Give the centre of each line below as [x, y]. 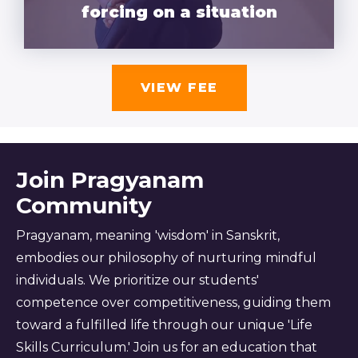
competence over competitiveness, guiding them [173, 302]
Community [84, 205]
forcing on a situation [179, 12]
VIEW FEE [179, 87]
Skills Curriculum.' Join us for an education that [167, 347]
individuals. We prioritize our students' [137, 280]
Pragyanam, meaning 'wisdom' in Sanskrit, [148, 235]
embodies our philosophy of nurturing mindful [166, 257]
